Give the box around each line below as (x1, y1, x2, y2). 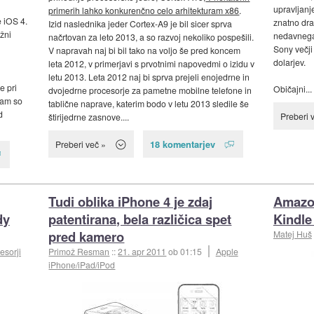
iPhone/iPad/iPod (48, 259, 116, 271)
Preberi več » (55, 138, 107, 151)
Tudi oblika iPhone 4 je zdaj (48, 192, 213, 212)
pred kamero (48, 227, 125, 247)
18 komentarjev (149, 137, 215, 151)
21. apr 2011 (118, 245, 167, 258)
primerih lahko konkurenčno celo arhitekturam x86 (48, 4, 240, 17)
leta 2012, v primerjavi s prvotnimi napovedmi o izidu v (48, 57, 255, 70)
